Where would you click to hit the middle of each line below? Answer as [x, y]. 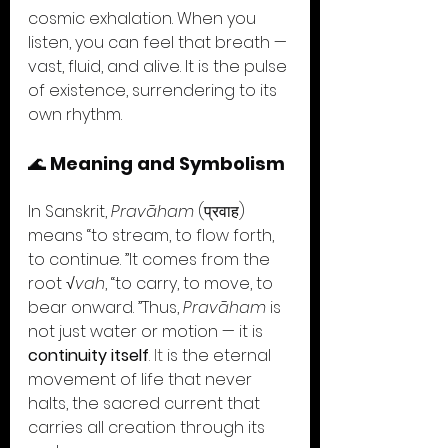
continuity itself [88, 355]
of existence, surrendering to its [154, 90]
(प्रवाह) [221, 211]
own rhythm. [75, 114]
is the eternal [219, 355]
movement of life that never [142, 379]
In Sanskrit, [69, 211]
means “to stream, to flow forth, [153, 235]
